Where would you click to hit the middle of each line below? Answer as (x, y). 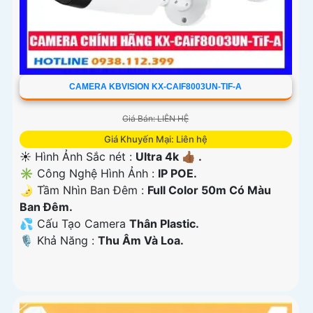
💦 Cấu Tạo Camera (74, 224)
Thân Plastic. (164, 224)
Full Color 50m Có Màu (209, 190)
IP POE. (177, 174)
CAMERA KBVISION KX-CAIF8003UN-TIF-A (156, 87)
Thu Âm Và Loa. (141, 241)
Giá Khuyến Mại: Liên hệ (155, 139)
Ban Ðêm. (46, 207)
